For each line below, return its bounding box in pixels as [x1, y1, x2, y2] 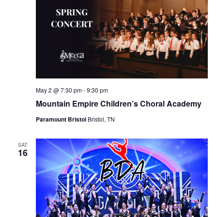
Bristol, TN [87, 115, 115, 124]
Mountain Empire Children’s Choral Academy [35, 98, 201, 109]
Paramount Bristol [35, 115, 88, 124]
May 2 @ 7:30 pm [35, 86, 82, 94]
